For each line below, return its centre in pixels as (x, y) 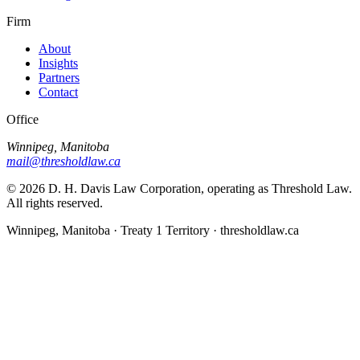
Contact (58, 92)
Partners (59, 77)
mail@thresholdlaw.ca (63, 161)
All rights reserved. (55, 202)
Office (22, 119)
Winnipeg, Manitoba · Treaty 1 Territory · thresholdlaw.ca (153, 230)
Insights (58, 63)
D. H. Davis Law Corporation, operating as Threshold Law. (198, 188)
